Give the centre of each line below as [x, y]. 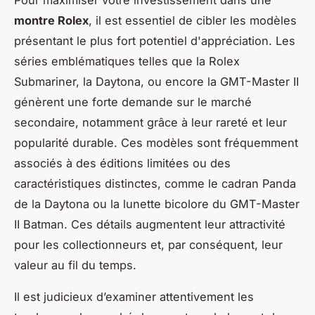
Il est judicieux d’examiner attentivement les [134, 297]
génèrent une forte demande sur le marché [133, 102]
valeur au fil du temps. [75, 265]
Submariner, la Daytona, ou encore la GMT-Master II [156, 82]
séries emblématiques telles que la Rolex [127, 62]
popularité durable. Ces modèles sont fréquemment [156, 143]
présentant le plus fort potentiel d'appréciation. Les [155, 41]
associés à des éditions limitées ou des [122, 163]
